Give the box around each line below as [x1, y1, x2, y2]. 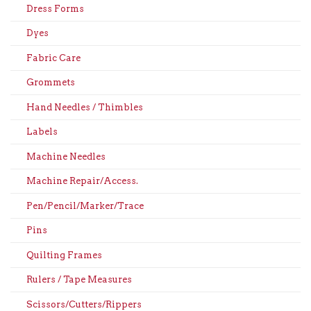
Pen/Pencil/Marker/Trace [26, 200, 144, 211]
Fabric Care [26, 52, 81, 63]
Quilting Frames [26, 249, 102, 260]
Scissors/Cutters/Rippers [26, 299, 142, 310]
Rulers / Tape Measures [26, 274, 132, 285]
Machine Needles [26, 151, 106, 162]
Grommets [26, 77, 75, 88]
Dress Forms [26, 3, 84, 14]
